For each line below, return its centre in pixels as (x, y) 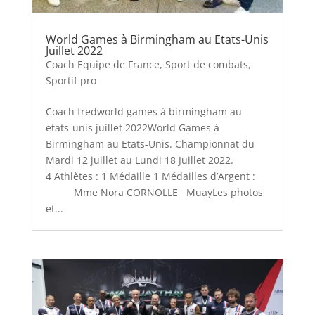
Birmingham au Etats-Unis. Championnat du (150, 144)
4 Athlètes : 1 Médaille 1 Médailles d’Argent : (156, 176)
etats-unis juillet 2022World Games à (132, 128)
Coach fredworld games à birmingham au (143, 112)
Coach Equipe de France (102, 65)
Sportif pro (71, 81)
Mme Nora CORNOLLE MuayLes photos (154, 193)
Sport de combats (206, 65)
